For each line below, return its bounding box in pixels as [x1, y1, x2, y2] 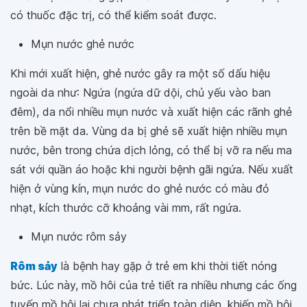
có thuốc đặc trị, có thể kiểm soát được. [10, 8, 217, 23]
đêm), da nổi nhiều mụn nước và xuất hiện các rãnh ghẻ [10, 105, 292, 119]
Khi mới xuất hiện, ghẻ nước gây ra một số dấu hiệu [10, 66, 270, 81]
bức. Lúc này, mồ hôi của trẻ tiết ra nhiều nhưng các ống [10, 278, 297, 293]
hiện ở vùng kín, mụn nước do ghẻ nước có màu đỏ [10, 182, 269, 196]
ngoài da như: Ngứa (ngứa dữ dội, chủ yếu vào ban [10, 86, 271, 100]
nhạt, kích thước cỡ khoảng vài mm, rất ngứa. [10, 201, 241, 215]
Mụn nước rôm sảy [31, 230, 127, 244]
